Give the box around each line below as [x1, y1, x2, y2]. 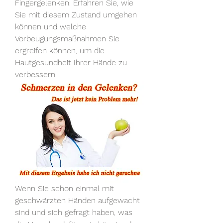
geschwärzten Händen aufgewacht [15, 196, 140, 206]
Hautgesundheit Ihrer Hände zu [15, 58, 127, 68]
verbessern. [15, 70, 57, 80]
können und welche [15, 22, 86, 32]
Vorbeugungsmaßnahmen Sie [15, 34, 119, 44]
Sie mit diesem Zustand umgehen [15, 10, 137, 20]
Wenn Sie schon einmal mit [15, 184, 114, 194]
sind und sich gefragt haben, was [15, 208, 132, 218]
